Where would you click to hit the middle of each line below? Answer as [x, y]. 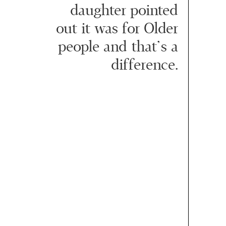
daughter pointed [124, 10]
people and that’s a [118, 47]
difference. [145, 65]
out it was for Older [117, 29]
